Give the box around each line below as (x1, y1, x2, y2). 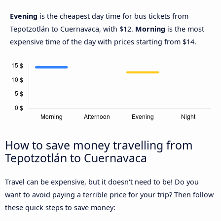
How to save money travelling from (5, 137, 193, 153)
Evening (10, 11, 39, 21)
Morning (135, 24, 165, 34)
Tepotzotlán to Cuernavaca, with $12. (10, 24, 135, 34)
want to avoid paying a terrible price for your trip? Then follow (5, 190, 214, 200)
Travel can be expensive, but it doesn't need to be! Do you (5, 177, 199, 187)
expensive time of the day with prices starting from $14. (10, 37, 196, 47)
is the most (165, 24, 204, 34)
